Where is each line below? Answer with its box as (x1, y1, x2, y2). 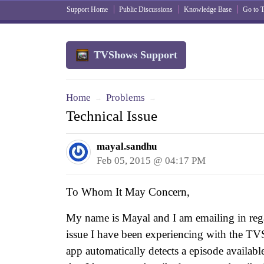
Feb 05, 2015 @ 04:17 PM (97, 155, 206, 167)
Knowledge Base (184, 5, 232, 14)
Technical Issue (66, 108, 157, 124)
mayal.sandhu (97, 141, 157, 153)
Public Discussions (119, 5, 173, 14)
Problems (106, 92, 145, 103)
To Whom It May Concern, (66, 186, 190, 199)
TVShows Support (94, 49, 177, 61)
